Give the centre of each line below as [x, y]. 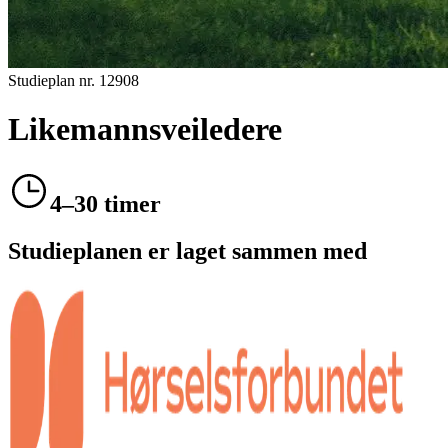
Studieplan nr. [53, 80]
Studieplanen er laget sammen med [187, 250]
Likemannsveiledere [145, 129]
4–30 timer [105, 203]
